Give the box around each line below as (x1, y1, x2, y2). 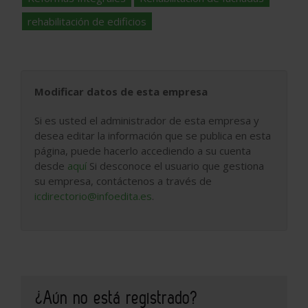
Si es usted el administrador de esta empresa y (34, 113, 259, 127)
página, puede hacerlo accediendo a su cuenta (34, 143, 251, 157)
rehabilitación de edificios (27, 14, 146, 28)
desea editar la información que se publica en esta (34, 128, 271, 142)
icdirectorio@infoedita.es (34, 188, 152, 203)
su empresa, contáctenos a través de (34, 173, 212, 188)
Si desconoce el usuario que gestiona (87, 158, 264, 173)
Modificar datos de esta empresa (34, 84, 208, 98)
